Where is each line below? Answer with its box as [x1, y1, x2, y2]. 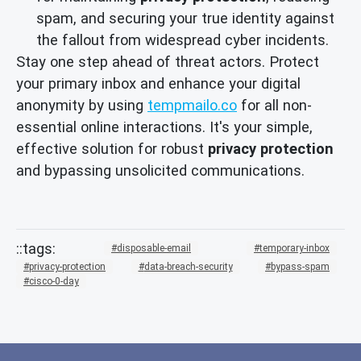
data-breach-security [143, 260, 233, 272]
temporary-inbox [259, 243, 330, 255]
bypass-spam [271, 260, 330, 272]
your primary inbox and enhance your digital [16, 75, 301, 93]
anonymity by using [16, 97, 147, 114]
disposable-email [117, 243, 191, 255]
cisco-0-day [29, 275, 79, 287]
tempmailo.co [147, 97, 237, 114]
